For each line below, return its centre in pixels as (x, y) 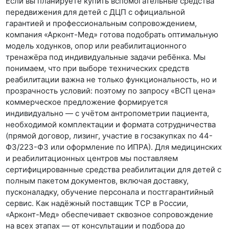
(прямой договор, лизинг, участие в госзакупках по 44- (109, 136)
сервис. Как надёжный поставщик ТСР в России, (97, 203)
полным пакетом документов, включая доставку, (97, 181)
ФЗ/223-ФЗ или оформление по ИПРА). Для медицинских (114, 147)
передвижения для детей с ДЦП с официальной (96, 12)
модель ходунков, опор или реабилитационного (96, 46)
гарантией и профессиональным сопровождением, (101, 23)
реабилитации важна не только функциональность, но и (111, 79)
